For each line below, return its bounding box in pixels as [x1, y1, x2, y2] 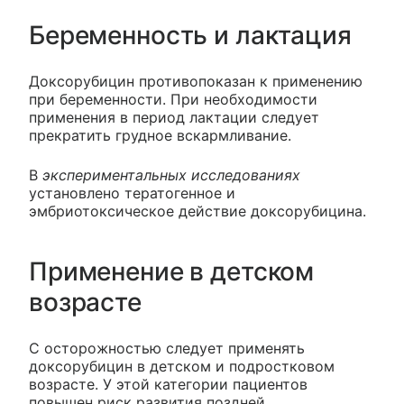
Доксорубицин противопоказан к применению [29, 71, 363, 90]
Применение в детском [29, 255, 315, 287]
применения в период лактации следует [29, 107, 319, 126]
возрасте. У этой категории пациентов [29, 374, 308, 393]
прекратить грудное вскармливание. [29, 125, 291, 144]
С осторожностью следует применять [29, 338, 305, 357]
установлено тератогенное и [29, 183, 235, 202]
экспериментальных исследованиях [42, 165, 300, 184]
